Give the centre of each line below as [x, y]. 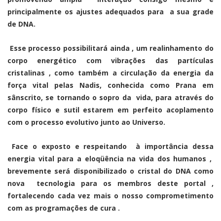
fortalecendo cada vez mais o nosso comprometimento [110, 195]
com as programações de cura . [64, 208]
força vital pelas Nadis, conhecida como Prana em [110, 85]
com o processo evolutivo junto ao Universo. [87, 122]
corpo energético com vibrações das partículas [110, 60]
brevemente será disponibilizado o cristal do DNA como [110, 171]
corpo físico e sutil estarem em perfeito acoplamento [110, 110]
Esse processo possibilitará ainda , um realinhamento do [111, 48]
